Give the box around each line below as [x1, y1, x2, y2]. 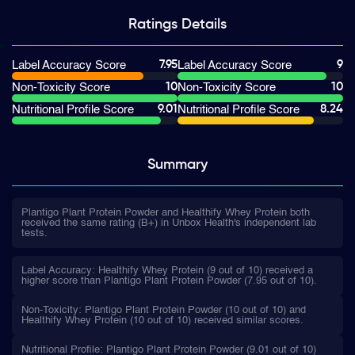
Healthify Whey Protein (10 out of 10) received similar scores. [21, 315, 303, 326]
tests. [21, 228, 48, 239]
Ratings [128, 17, 177, 32]
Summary [147, 158, 208, 172]
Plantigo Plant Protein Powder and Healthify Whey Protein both [21, 208, 310, 218]
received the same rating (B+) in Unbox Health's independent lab [21, 218, 316, 228]
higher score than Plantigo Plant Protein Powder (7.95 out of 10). [21, 276, 317, 286]
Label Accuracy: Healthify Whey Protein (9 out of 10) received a [21, 265, 313, 276]
